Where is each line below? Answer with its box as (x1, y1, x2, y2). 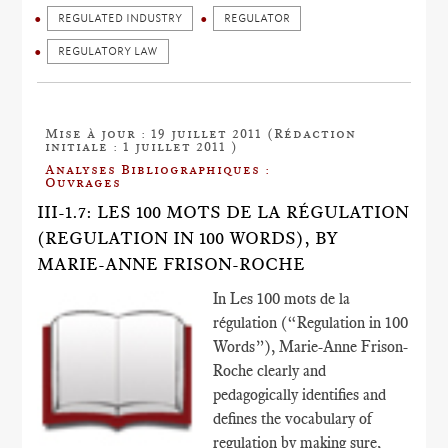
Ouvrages (45, 174, 122, 190)
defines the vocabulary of (213, 409, 373, 428)
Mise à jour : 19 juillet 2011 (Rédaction (45, 125, 357, 141)
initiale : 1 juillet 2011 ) (45, 138, 239, 154)
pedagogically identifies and (213, 385, 387, 404)
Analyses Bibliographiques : (45, 161, 271, 177)
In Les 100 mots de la (213, 289, 351, 308)
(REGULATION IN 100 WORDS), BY (37, 228, 339, 248)
